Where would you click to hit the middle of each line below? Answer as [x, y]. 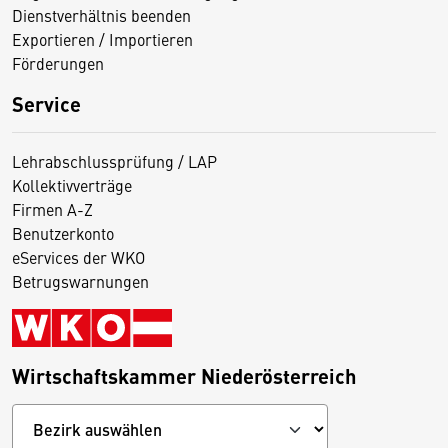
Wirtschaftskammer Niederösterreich [184, 375]
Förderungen [58, 63]
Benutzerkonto [63, 233]
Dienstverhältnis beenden [101, 15]
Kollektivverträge [72, 185]
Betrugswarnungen [80, 281]
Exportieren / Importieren [102, 39]
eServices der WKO [78, 257]
